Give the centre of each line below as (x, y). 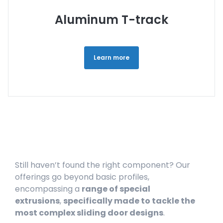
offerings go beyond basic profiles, (82, 177)
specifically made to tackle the (129, 201)
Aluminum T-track (111, 20)
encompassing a (47, 189)
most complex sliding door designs (89, 213)
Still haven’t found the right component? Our (103, 165)
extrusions (37, 201)
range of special (116, 189)
